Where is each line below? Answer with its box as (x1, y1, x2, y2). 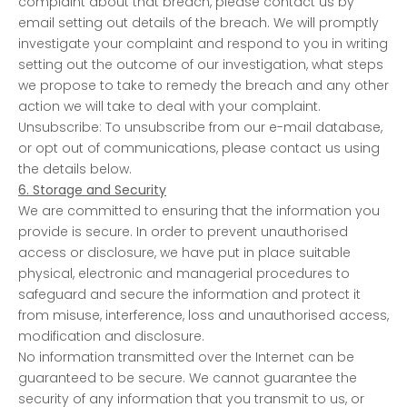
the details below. (18, 159, 132, 178)
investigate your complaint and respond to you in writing (18, 34, 388, 53)
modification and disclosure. (18, 326, 204, 345)
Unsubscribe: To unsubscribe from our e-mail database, (18, 117, 382, 136)
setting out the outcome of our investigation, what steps (18, 55, 383, 74)
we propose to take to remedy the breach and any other (18, 75, 389, 94)
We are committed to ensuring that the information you (18, 201, 380, 220)
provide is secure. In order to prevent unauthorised (18, 222, 348, 241)
